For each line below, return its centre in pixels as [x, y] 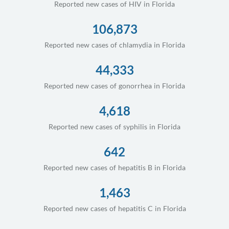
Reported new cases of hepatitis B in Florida [114, 167]
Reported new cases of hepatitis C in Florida [114, 208]
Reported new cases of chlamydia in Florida [114, 44]
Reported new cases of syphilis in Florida [114, 126]
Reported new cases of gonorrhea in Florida [114, 85]
